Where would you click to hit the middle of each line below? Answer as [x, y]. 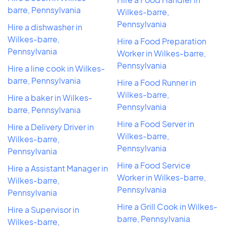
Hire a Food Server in [156, 124]
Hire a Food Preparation [162, 41]
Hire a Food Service [154, 165]
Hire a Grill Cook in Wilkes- [167, 206]
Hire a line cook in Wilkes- [56, 68]
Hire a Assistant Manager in [58, 168]
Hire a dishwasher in [45, 27]
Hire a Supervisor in [43, 209]
